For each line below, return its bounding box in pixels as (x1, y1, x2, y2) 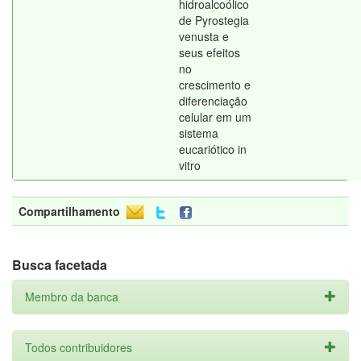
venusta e (179, 28, 229, 44)
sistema (179, 125, 218, 141)
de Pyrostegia (179, 12, 249, 28)
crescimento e (179, 77, 251, 93)
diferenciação (179, 93, 247, 109)
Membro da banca (25, 288, 118, 305)
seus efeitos (179, 44, 240, 60)
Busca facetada (12, 255, 107, 274)
